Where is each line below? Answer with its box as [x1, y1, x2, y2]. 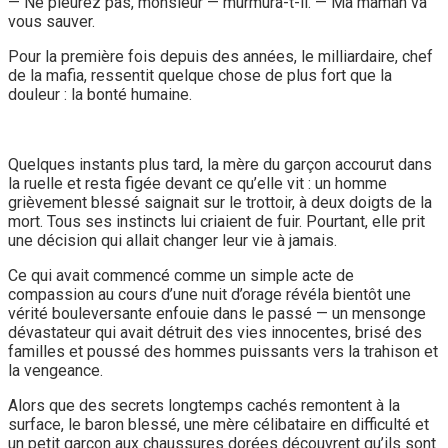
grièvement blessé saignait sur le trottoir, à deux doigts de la [8, 192, 432, 212]
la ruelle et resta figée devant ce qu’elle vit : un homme [8, 173, 387, 193]
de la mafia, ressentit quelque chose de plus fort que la [8, 65, 392, 85]
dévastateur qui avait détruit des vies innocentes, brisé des [8, 322, 422, 342]
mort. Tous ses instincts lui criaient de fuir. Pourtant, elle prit [8, 211, 425, 231]
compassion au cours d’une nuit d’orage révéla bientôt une [8, 284, 411, 304]
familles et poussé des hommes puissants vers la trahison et [8, 341, 438, 361]
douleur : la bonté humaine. [8, 84, 192, 104]
